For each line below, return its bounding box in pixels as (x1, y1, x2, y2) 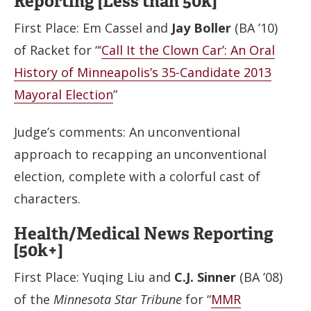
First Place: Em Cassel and (14, 19, 171, 36)
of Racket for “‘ (14, 41, 101, 58)
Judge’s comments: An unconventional (14, 124, 240, 140)
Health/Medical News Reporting (14, 222, 274, 244)
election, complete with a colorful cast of (14, 168, 260, 185)
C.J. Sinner (174, 268, 236, 285)
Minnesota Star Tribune (53, 290, 182, 308)
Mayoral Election (14, 85, 113, 103)
